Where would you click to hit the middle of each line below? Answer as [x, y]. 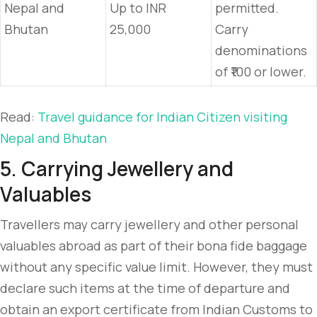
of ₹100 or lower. [261, 71]
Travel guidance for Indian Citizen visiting [162, 117]
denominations [261, 50]
